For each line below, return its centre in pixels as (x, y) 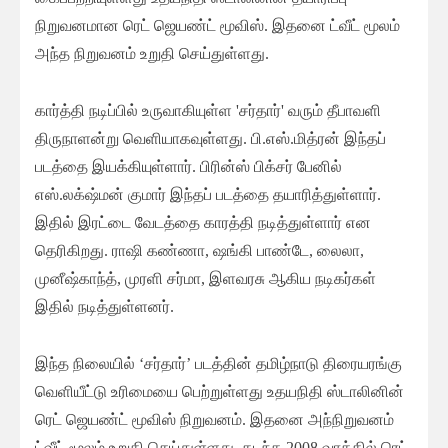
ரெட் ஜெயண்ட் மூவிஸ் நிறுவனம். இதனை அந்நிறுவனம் (214, 420)
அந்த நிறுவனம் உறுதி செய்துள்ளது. (152, 54)
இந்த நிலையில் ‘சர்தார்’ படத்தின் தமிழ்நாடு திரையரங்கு (218, 364)
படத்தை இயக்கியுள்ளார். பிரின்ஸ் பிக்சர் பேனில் (188, 167)
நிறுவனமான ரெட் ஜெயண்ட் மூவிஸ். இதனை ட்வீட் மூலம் (217, 26)
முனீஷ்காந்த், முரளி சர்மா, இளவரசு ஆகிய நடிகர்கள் (205, 279)
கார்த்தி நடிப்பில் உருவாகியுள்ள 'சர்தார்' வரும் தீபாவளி (208, 111)
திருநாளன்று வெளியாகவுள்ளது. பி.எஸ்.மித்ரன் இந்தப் (210, 139)
